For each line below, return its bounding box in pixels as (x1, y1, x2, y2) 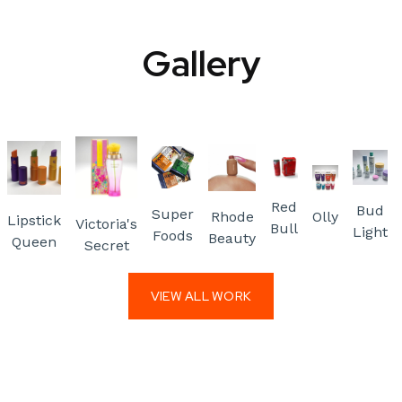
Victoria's (75, 215, 137, 232)
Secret (83, 237, 129, 254)
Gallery (142, 39, 260, 87)
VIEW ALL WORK (150, 288, 252, 304)
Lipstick (7, 211, 61, 229)
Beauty (208, 230, 256, 247)
